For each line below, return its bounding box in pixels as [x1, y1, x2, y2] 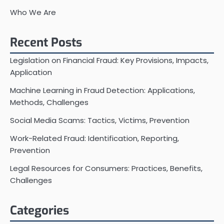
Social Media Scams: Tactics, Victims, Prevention [10, 115, 189, 126]
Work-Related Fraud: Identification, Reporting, [10, 133, 179, 144]
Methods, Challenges [10, 97, 88, 108]
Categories [10, 202, 69, 219]
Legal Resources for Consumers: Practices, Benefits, [10, 163, 202, 174]
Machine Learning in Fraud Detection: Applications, [10, 85, 195, 96]
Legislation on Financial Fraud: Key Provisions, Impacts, [10, 55, 208, 66]
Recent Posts [10, 34, 82, 51]
